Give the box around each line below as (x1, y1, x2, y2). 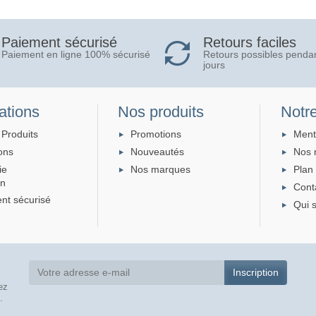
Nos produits (118, 102, 205, 121)
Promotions (130, 128, 182, 140)
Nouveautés (130, 145, 185, 157)
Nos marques (130, 164, 191, 176)
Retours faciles (203, 34, 297, 50)
